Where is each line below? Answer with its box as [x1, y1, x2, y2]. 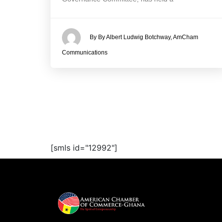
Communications [62, 49, 108, 56]
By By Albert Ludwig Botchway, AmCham [90, 34, 198, 41]
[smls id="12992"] [51, 143, 117, 153]
